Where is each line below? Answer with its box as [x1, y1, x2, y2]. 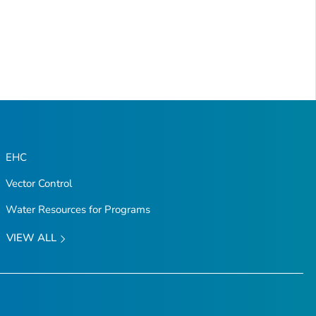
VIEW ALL [6, 231, 59, 245]
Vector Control [5, 176, 72, 191]
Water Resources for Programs [5, 202, 150, 217]
